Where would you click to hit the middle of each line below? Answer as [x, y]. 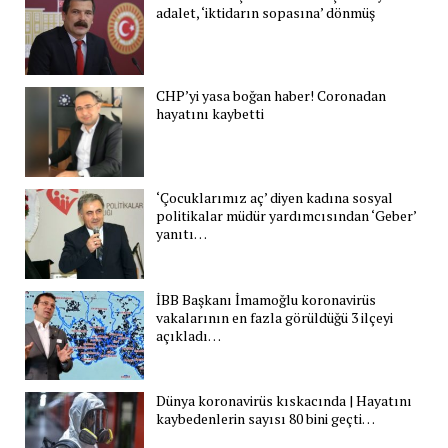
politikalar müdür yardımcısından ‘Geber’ [286, 215]
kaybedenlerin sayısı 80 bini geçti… [266, 419]
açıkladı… [189, 335]
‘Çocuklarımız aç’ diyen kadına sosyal [275, 197]
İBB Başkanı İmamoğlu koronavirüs [266, 299]
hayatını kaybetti [210, 114]
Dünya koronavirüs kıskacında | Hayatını [284, 401]
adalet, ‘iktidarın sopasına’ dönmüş [266, 12]
